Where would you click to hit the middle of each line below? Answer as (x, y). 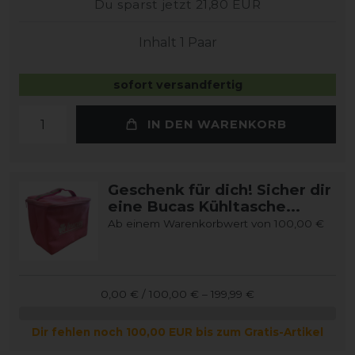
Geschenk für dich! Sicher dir (219, 190)
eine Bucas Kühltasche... (204, 206)
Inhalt (159, 42)
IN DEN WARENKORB (217, 124)
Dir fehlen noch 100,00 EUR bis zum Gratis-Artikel (177, 332)
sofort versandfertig (177, 85)
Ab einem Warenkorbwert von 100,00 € (216, 223)
